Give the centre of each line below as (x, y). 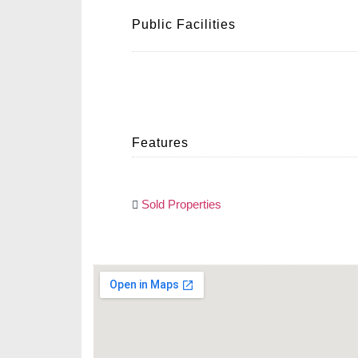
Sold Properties (181, 204)
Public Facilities (184, 24)
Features (160, 143)
